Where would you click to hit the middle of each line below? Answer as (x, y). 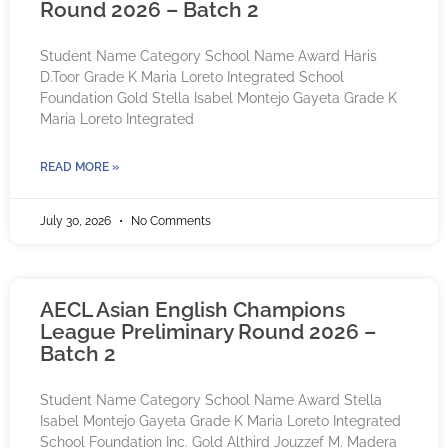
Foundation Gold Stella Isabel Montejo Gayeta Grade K (218, 98)
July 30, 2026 (77, 221)
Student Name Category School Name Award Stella (211, 400)
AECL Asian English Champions (192, 310)
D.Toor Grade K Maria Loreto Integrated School (192, 77)
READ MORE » (79, 167)
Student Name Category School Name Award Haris (208, 56)
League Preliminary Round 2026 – (208, 332)
